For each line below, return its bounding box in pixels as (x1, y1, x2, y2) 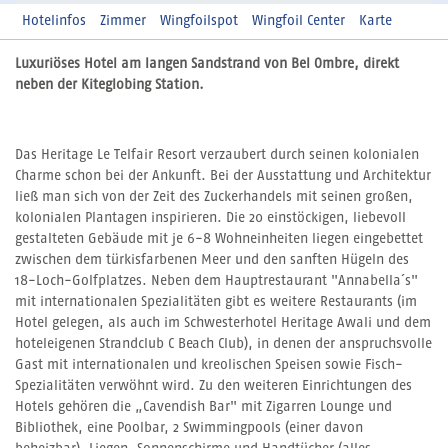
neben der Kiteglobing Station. (15, 78, 204, 93)
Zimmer (100, 14, 146, 29)
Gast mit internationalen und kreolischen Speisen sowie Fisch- (15, 358, 403, 373)
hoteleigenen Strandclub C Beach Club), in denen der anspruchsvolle (15, 337, 432, 352)
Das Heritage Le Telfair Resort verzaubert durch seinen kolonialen (15, 148, 419, 163)
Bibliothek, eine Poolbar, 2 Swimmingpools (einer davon (15, 421, 363, 436)
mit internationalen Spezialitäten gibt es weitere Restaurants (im (15, 295, 417, 310)
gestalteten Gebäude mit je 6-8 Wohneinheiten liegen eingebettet (15, 232, 423, 247)
